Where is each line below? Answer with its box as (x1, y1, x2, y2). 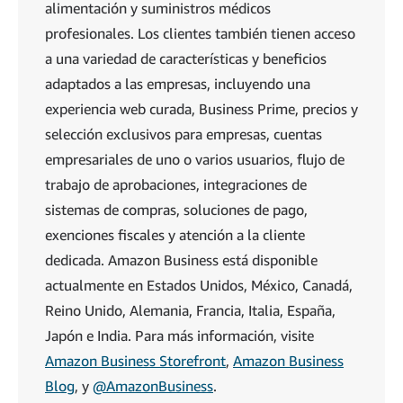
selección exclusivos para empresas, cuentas (45, 124, 322, 143)
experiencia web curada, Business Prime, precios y (45, 99, 358, 118)
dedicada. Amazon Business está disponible (45, 250, 318, 269)
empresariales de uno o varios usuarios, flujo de (45, 149, 345, 168)
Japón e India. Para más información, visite (45, 326, 314, 345)
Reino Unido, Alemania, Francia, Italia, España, (45, 300, 336, 319)
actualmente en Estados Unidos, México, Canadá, (45, 275, 353, 294)
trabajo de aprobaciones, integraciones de (45, 175, 307, 193)
